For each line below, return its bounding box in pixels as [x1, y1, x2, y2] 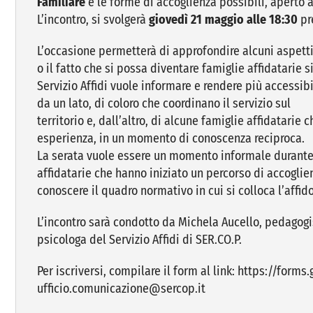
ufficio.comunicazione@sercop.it [36, 280, 205, 296]
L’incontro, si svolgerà [36, 11, 149, 27]
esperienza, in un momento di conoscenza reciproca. [36, 130, 305, 146]
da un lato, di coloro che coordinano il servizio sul [36, 95, 291, 111]
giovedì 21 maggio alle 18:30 [148, 11, 300, 27]
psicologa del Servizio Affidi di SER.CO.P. [36, 231, 242, 247]
